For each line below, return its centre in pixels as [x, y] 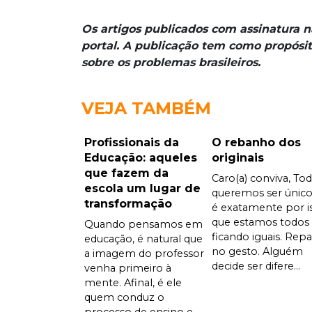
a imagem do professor [144, 253]
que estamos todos [260, 222]
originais [237, 157]
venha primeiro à [128, 268]
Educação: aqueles [141, 157]
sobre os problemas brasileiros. [171, 62]
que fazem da [126, 173]
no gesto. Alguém [257, 251]
